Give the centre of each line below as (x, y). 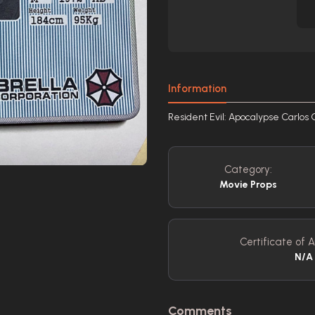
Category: (249, 169)
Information (197, 89)
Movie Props (249, 185)
